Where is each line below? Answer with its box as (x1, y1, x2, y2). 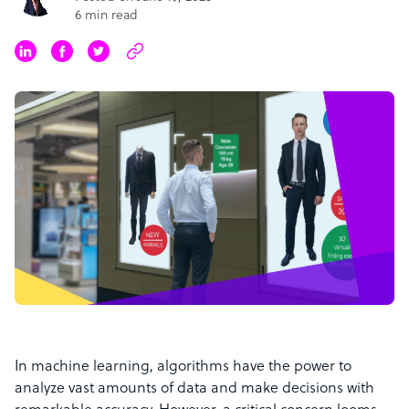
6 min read (75, 9, 138, 23)
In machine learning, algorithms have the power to (15, 359, 351, 376)
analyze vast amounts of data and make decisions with (15, 381, 374, 398)
